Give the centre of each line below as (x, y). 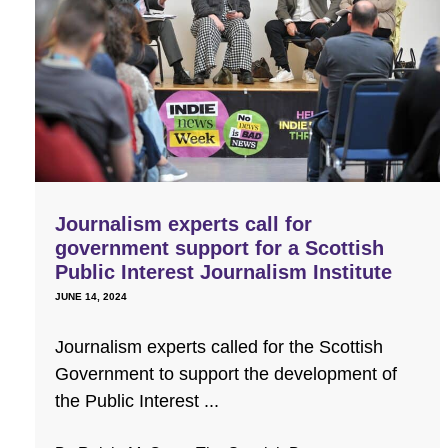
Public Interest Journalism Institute (223, 271)
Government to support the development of (226, 373)
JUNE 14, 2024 (91, 296)
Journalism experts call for (183, 223)
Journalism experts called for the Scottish (219, 346)
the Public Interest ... (137, 400)
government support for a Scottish (219, 247)
